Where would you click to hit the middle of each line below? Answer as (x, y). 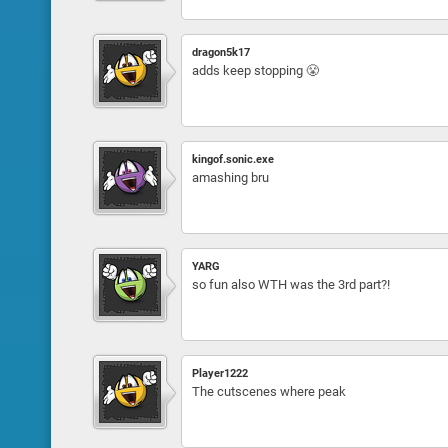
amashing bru (230, 177)
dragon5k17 (220, 52)
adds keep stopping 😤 (255, 70)
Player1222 (219, 373)
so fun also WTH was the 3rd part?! (290, 284)
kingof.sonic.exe (232, 159)
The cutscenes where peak (268, 391)
